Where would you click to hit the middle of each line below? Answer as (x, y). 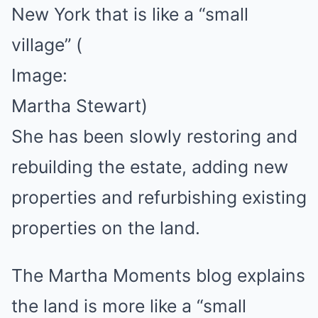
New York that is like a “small (130, 14)
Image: (39, 75)
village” (41, 45)
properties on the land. (106, 228)
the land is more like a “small (129, 306)
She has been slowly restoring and (154, 136)
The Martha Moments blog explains (158, 275)
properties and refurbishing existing (159, 197)
